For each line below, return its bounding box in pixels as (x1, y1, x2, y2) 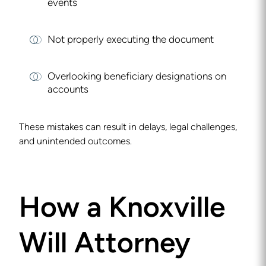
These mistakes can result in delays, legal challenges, (19, 123, 237, 132)
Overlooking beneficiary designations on (47, 72, 226, 82)
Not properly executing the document (47, 35, 214, 45)
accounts (47, 85, 88, 95)
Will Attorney (19, 231, 191, 259)
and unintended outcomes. (19, 137, 132, 147)
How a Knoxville (19, 195, 225, 224)
